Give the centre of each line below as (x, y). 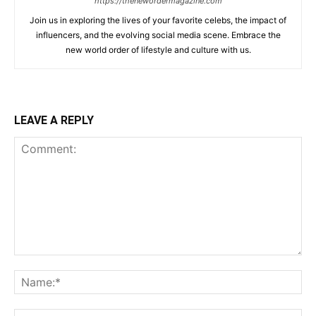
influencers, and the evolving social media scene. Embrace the (158, 35)
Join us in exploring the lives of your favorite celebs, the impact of (158, 20)
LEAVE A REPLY (54, 120)
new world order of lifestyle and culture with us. (158, 49)
